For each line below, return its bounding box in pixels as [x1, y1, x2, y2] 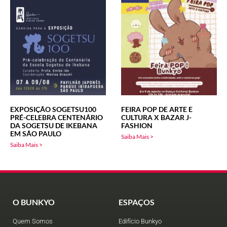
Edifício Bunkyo [119, 217, 162, 225]
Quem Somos [13, 217, 53, 225]
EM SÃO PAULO [10, 129, 61, 138]
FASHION [121, 121, 153, 130]
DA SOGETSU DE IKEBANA [10, 121, 97, 130]
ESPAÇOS [119, 197, 155, 207]
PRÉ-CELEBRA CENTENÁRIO [10, 113, 103, 122]
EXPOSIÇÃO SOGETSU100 [10, 105, 96, 114]
